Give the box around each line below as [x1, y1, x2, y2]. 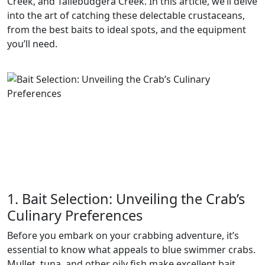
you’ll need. [7, 37, 57, 50]
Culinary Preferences [7, 205, 143, 225]
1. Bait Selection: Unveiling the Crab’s [7, 189, 245, 208]
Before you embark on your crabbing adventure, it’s [7, 228, 239, 242]
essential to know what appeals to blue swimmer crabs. [7, 243, 256, 256]
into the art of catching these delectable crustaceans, [7, 8, 245, 22]
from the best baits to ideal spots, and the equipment [7, 22, 246, 36]
